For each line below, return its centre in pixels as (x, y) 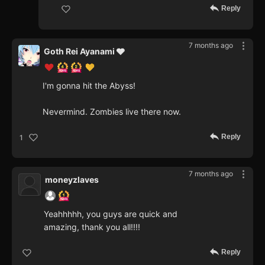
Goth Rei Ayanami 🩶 (84, 51)
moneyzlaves (72, 180)
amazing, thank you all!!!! (92, 227)
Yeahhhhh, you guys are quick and (111, 214)
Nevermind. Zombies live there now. (112, 112)
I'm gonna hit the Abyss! (89, 86)
